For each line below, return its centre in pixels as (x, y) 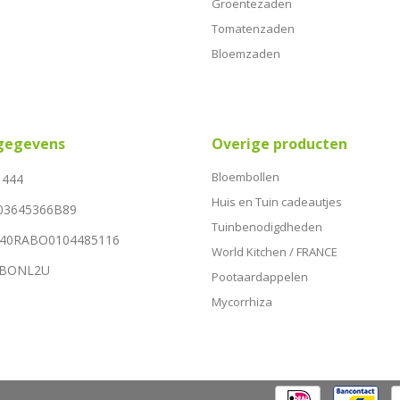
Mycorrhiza (242, 301)
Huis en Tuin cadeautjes (276, 201)
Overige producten (279, 143)
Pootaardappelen (259, 276)
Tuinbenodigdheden (267, 226)
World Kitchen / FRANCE (274, 251)
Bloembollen (245, 176)
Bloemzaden (246, 53)
